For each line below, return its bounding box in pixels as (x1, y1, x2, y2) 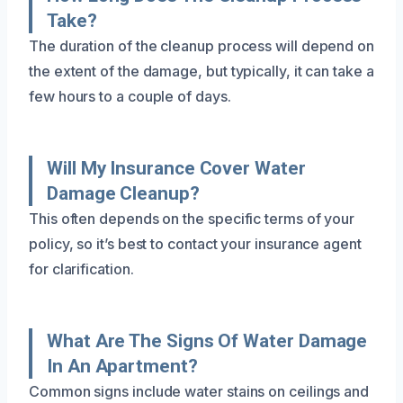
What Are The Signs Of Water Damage (47, 329, 368, 352)
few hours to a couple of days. (29, 86, 231, 105)
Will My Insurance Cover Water (47, 157, 306, 179)
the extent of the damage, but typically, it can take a (29, 61, 374, 80)
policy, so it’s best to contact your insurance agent (29, 234, 362, 253)
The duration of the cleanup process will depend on (29, 36, 375, 55)
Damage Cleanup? (47, 182, 200, 204)
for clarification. (29, 259, 134, 278)
